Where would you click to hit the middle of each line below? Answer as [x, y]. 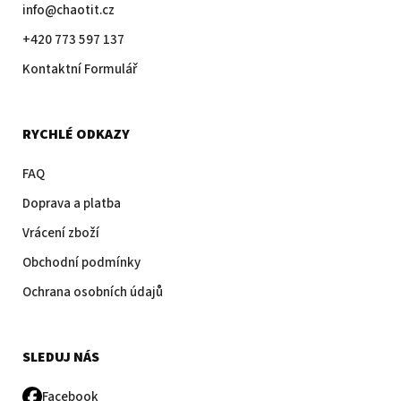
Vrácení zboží [61, 233]
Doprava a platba [72, 203]
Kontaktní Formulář [80, 69]
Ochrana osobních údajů [93, 292]
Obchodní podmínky [81, 262]
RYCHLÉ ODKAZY [76, 134]
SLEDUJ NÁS [61, 357]
